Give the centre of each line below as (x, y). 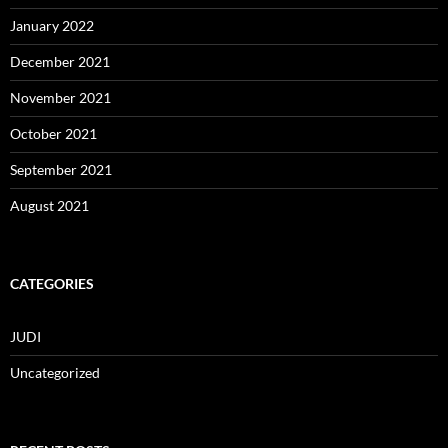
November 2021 (60, 97)
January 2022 (52, 25)
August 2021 (49, 205)
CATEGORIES (52, 283)
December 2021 (60, 61)
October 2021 (53, 133)
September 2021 (61, 169)
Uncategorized (55, 372)
